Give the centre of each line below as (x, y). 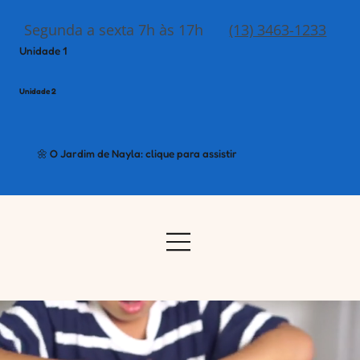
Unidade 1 (43, 51)
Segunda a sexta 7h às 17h (114, 29)
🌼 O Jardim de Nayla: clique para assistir (137, 154)
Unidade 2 (38, 90)
